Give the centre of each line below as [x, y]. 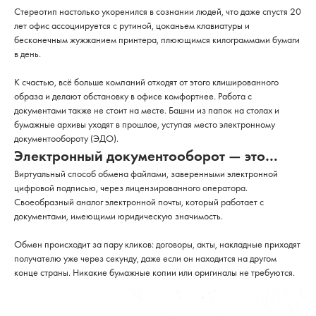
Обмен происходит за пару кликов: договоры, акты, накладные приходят [157, 244]
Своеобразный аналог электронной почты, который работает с [139, 202]
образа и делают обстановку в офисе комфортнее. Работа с [133, 96]
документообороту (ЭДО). [66, 138]
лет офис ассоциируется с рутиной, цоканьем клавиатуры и [132, 25]
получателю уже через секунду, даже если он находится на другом [145, 258]
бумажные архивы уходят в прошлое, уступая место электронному [145, 124]
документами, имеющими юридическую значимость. [119, 216]
